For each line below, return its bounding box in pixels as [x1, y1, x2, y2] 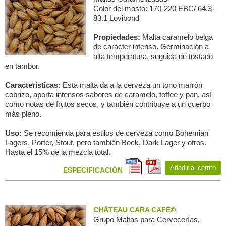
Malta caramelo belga [142, 33, 213, 41]
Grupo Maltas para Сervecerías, [93, 215, 200, 224]
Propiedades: [93, 33, 142, 41]
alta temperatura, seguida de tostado [93, 52, 213, 61]
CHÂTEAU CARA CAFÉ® [93, 206, 176, 214]
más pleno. [5, 109, 41, 118]
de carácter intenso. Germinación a [93, 42, 209, 51]
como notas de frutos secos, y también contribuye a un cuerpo [5, 100, 210, 108]
